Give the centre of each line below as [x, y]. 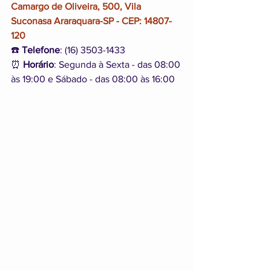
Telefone [41, 50]
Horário [38, 65]
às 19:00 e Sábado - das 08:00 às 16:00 [93, 79]
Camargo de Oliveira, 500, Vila [77, 7]
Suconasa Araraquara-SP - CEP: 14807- [91, 21]
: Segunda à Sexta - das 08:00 [118, 65]
